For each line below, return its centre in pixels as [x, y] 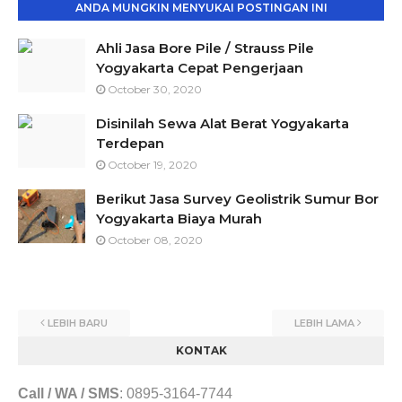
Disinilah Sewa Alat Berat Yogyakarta [223, 123]
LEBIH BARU [78, 323]
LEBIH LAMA [324, 323]
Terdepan [130, 143]
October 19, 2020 [153, 165]
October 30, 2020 [155, 89]
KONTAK [201, 350]
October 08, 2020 [155, 240]
